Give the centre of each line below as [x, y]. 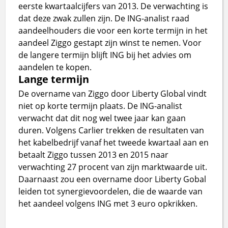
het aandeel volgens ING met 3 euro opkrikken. [108, 203]
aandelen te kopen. [55, 67]
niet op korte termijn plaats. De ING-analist [101, 106]
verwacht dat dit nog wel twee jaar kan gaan [102, 118]
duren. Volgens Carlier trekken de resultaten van [111, 130]
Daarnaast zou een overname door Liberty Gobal [112, 179]
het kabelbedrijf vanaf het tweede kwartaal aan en [114, 142]
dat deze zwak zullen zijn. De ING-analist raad [104, 18]
